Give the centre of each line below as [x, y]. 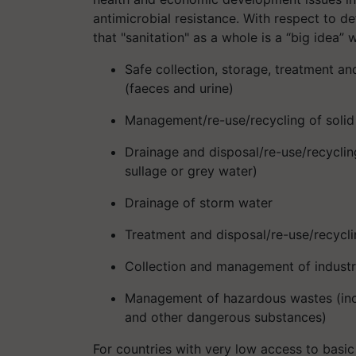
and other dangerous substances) [226, 317]
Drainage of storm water [199, 202]
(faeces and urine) [179, 88]
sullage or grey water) [191, 170]
